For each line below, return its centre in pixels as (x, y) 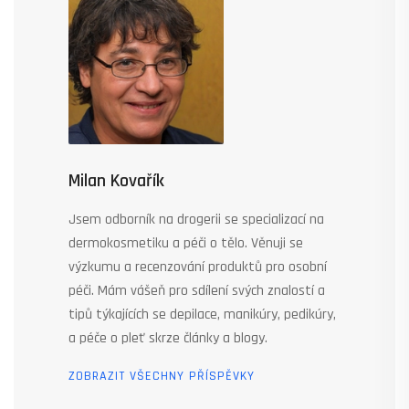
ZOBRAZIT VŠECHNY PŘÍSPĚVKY (162, 376)
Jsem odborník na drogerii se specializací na (196, 219)
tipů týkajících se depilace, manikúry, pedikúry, (202, 314)
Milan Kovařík (116, 180)
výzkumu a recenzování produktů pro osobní (198, 267)
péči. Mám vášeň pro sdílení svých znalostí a (197, 290)
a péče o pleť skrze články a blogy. (168, 338)
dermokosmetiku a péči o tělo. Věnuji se (186, 243)
